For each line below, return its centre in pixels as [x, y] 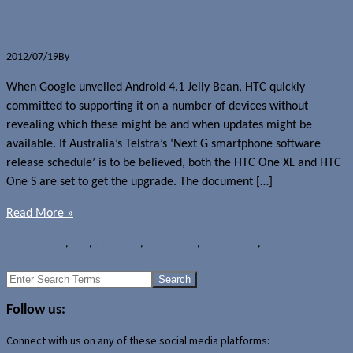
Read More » [40, 213]
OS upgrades [230, 243]
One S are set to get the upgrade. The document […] [139, 182]
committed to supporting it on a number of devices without [157, 106]
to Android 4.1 [72, 14]
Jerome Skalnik [104, 57]
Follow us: [36, 310]
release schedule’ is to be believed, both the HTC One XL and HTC [174, 163]
